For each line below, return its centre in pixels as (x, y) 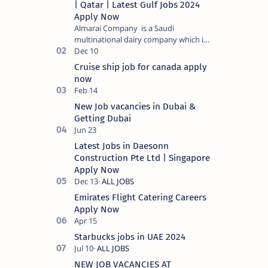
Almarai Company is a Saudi (124, 28)
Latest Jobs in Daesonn (121, 146)
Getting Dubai (103, 118)
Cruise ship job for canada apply (141, 67)
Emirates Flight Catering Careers (140, 197)
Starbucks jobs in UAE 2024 (130, 237)
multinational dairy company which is (141, 39)
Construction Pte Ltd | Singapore (142, 158)
